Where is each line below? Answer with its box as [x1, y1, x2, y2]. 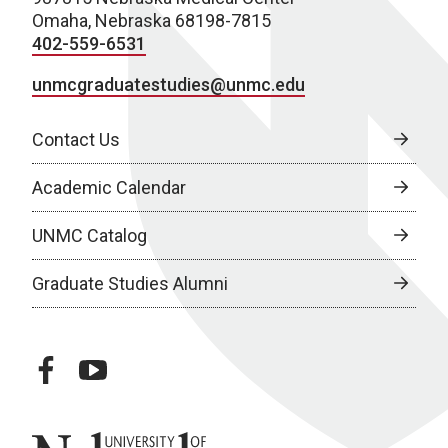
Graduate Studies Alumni [32, 272, 228, 294]
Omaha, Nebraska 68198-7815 [32, 9, 271, 31]
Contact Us [32, 128, 120, 150]
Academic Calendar [32, 176, 186, 198]
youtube [78, 355, 146, 377]
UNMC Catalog [32, 224, 147, 246]
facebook [31, 355, 109, 377]
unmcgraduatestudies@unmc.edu [32, 73, 305, 95]
